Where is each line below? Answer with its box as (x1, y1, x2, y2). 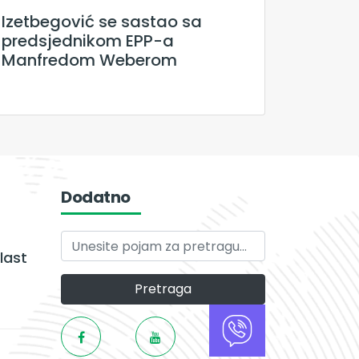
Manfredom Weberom (2, 49, 177, 72)
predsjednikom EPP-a (2, 30, 174, 53)
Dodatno (61, 186, 131, 209)
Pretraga (135, 280, 192, 299)
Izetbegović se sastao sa (2, 10, 202, 34)
